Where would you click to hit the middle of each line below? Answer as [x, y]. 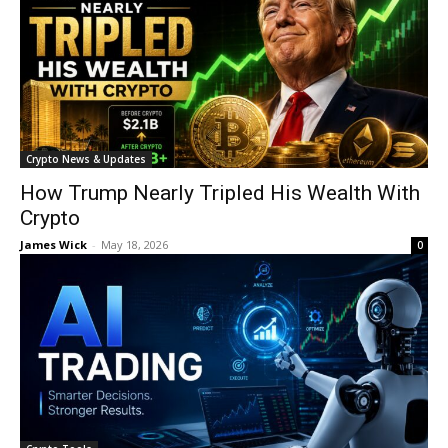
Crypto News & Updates [86, 159]
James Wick [53, 244]
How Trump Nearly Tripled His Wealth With [220, 193]
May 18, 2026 [134, 244]
